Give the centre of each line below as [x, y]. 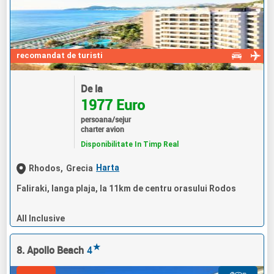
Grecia [80, 168]
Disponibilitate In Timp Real [129, 144]
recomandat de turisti [60, 56]
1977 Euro [113, 104]
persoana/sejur [106, 119]
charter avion [102, 128]
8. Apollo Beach [50, 250]
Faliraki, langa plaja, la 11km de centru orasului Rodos [127, 188]
